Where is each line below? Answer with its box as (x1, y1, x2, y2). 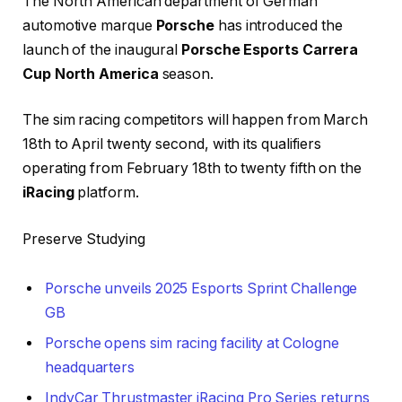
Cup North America (22, 65, 159, 83)
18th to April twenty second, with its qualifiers (22, 135, 322, 153)
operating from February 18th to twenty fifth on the (22, 160, 362, 178)
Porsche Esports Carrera (181, 40, 359, 58)
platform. (77, 184, 139, 202)
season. (158, 65, 214, 83)
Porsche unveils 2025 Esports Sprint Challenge (45, 280, 358, 298)
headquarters (45, 359, 135, 377)
